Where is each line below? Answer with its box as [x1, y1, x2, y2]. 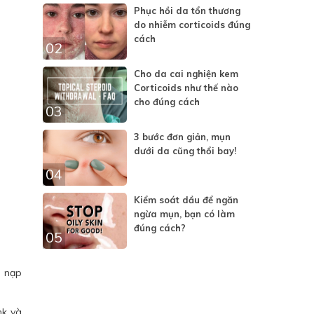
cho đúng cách [134, 96, 200, 107]
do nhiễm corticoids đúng [134, 19, 250, 30]
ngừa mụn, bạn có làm [134, 208, 235, 219]
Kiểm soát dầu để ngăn [134, 194, 238, 205]
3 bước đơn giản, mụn [134, 131, 231, 142]
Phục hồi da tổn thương [134, 5, 240, 16]
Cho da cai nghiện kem [134, 68, 238, 79]
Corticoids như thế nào [134, 82, 238, 93]
